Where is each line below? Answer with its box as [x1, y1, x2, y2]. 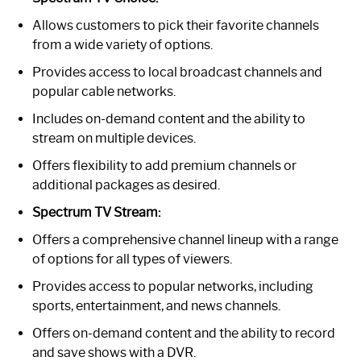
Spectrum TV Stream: [32, 204, 160, 220]
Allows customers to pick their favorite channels [32, 17, 319, 33]
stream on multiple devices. [32, 130, 196, 146]
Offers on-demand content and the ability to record [32, 325, 335, 341]
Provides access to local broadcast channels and [32, 64, 322, 80]
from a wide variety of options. [32, 36, 213, 52]
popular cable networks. [32, 83, 176, 99]
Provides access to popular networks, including [32, 278, 313, 294]
